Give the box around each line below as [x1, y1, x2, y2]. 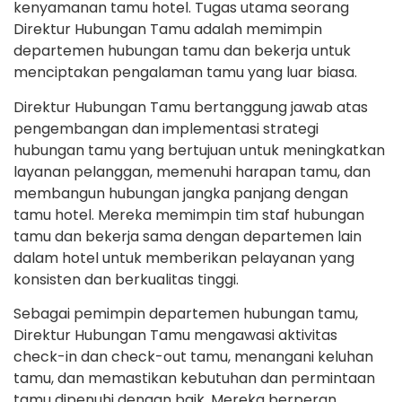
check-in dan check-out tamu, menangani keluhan [13, 345, 373, 367]
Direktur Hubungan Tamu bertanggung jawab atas [13, 96, 368, 118]
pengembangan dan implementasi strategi [13, 118, 319, 139]
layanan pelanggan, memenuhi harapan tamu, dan [13, 161, 371, 182]
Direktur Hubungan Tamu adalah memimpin [13, 19, 322, 40]
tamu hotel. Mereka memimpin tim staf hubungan [13, 204, 364, 225]
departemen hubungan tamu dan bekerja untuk [13, 40, 351, 62]
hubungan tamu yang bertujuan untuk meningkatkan [13, 139, 385, 161]
